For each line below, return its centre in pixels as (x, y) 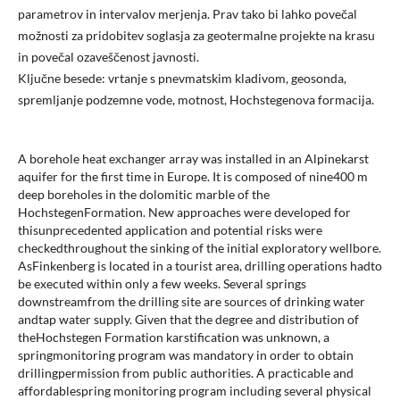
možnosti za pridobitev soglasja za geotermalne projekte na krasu (196, 36)
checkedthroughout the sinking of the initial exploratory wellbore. (199, 248)
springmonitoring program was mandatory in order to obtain (185, 355)
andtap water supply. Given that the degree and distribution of (188, 320)
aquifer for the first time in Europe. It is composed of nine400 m (192, 177)
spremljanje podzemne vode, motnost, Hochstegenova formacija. (196, 100)
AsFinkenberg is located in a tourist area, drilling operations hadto (200, 266)
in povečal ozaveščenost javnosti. (108, 57)
